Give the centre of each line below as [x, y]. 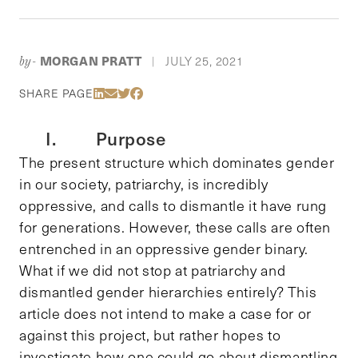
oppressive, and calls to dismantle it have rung [173, 205]
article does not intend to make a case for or [165, 313]
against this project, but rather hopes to [150, 334]
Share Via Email [161, 92]
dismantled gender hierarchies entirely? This [168, 291]
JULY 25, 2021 [205, 60]
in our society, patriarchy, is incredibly [144, 183]
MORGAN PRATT [91, 60]
